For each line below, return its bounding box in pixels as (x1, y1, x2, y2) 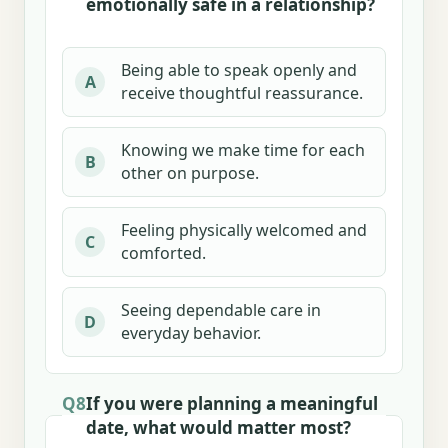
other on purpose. (121, 161, 259, 184)
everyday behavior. (121, 321, 261, 344)
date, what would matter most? (86, 415, 351, 439)
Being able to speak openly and (121, 58, 357, 81)
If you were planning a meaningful (86, 391, 378, 415)
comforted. (121, 241, 206, 264)
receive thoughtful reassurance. (121, 81, 363, 104)
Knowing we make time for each (121, 138, 365, 161)
